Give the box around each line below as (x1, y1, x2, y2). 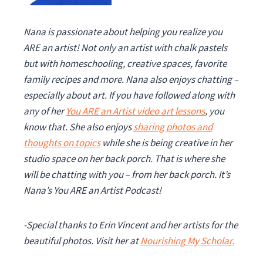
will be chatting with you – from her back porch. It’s (23, 168, 230, 181)
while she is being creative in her (100, 136, 232, 149)
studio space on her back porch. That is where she (23, 152, 225, 165)
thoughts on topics (23, 136, 100, 149)
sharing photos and (133, 120, 213, 133)
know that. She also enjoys (23, 120, 133, 133)
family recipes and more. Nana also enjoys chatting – (23, 73, 238, 86)
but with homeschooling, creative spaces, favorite (23, 57, 227, 70)
